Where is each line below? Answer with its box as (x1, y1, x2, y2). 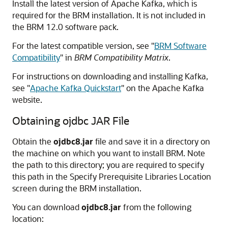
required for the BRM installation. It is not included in (12, 10, 206, 20)
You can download (12, 202, 81, 212)
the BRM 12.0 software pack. (12, 21, 119, 32)
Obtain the (12, 136, 53, 147)
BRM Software (154, 40, 207, 51)
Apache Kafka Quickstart (30, 82, 121, 93)
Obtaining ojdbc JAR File (12, 113, 129, 127)
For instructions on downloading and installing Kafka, (12, 71, 208, 81)
